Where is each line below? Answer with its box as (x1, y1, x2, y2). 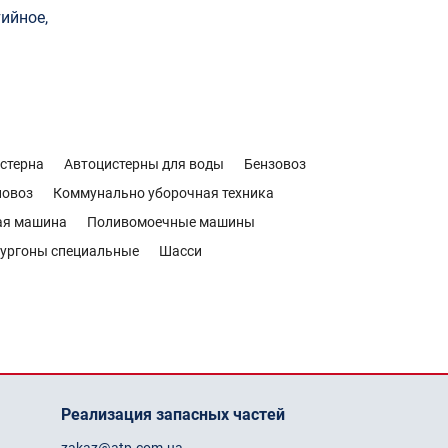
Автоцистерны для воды (64, 156, 224, 172)
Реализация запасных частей (61, 405, 285, 424)
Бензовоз (244, 156, 306, 172)
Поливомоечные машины (87, 214, 255, 230)
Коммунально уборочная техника (53, 185, 274, 201)
